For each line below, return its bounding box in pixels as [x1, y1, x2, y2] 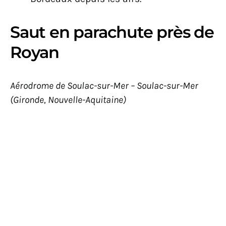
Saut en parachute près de [10, 22, 214, 42]
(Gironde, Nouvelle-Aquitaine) [10, 94, 126, 106]
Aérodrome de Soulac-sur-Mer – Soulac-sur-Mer [10, 80, 198, 92]
